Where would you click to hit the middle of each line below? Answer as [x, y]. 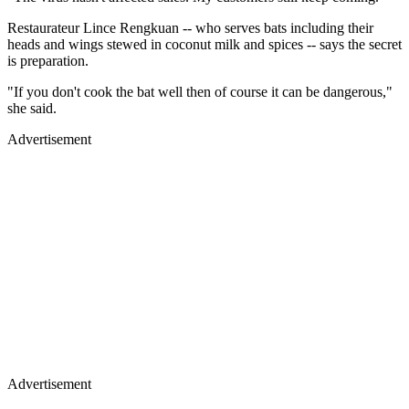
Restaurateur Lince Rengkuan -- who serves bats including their [190, 27]
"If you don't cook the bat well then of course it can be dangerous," [200, 91]
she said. [32, 108]
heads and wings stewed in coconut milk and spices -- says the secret [204, 44]
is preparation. [48, 60]
